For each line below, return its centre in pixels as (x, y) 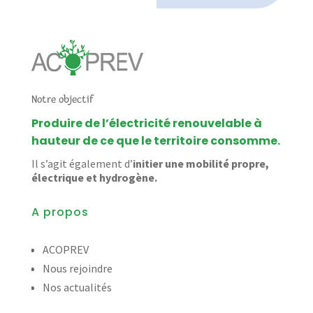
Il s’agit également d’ (82, 163)
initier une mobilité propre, (201, 163)
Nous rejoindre (77, 268)
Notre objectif (62, 99)
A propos (60, 212)
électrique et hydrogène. (94, 177)
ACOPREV (65, 249)
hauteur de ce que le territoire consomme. (155, 140)
